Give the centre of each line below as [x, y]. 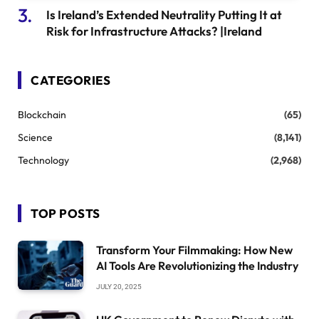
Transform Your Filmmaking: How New [194, 250]
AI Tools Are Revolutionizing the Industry [197, 265]
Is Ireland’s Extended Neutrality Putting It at [164, 14]
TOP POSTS [66, 213]
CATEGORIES [71, 80]
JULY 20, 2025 [119, 286]
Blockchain [42, 114]
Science [35, 137]
